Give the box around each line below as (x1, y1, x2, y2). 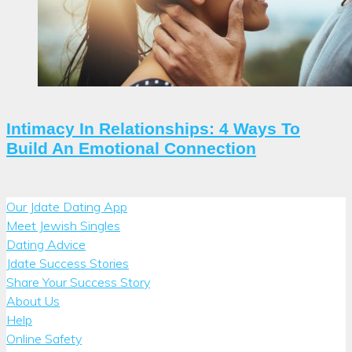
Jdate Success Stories (6, 255, 129, 271)
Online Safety (6, 330, 82, 346)
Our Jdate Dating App (6, 198, 127, 214)
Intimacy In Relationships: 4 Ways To (6, 119, 300, 137)
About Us (6, 292, 60, 309)
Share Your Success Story (6, 273, 150, 290)
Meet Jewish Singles (6, 217, 120, 233)
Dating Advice (6, 236, 86, 252)
